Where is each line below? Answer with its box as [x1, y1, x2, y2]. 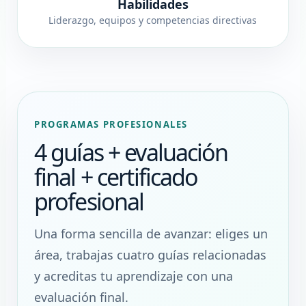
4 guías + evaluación [33, 137, 228, 169]
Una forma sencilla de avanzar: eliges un [33, 225, 268, 242]
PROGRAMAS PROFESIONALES [33, 118, 188, 131]
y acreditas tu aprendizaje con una [33, 268, 233, 285]
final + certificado [33, 161, 198, 193]
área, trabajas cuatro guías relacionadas [33, 247, 266, 264]
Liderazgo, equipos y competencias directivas [48, 13, 258, 27]
